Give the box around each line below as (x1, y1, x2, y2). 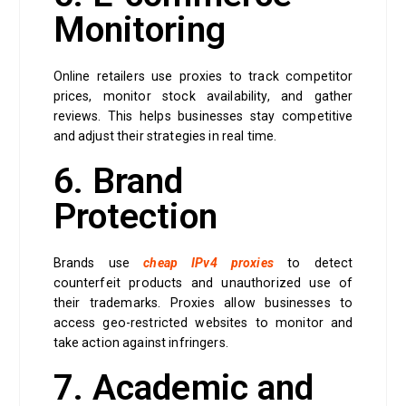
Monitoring (53, 9, 226, 52)
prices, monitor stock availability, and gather (53, 89, 353, 104)
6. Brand (53, 160, 184, 203)
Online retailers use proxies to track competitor (53, 69, 353, 84)
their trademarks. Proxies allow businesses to (53, 295, 353, 311)
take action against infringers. (53, 335, 235, 351)
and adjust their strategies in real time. (53, 129, 280, 144)
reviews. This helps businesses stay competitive (53, 109, 353, 124)
